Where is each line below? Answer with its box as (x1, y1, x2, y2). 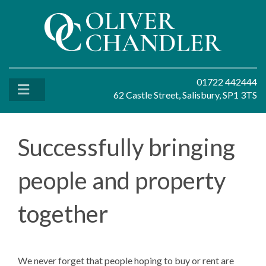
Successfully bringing (18, 133, 235, 161)
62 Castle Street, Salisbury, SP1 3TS (113, 88, 257, 100)
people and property (18, 166, 226, 195)
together (18, 199, 108, 228)
